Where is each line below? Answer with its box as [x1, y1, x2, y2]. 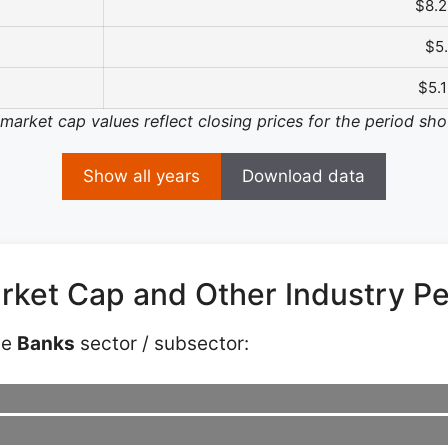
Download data [242, 165, 365, 186]
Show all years [83, 165, 200, 186]
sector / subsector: [75, 331, 249, 355]
